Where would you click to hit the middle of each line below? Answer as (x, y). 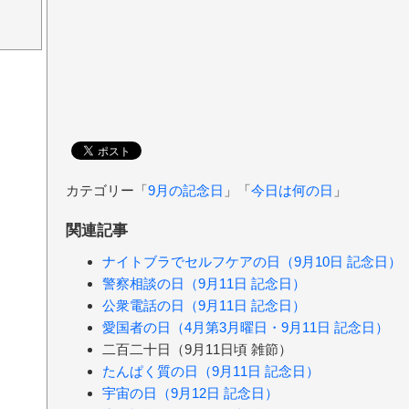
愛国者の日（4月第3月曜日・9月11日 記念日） (246, 328)
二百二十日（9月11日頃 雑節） (197, 350)
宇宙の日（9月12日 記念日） (190, 393)
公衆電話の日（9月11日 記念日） (204, 306)
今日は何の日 (292, 190)
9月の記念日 (186, 190)
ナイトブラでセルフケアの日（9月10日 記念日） (252, 262)
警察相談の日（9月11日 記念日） (204, 284)
